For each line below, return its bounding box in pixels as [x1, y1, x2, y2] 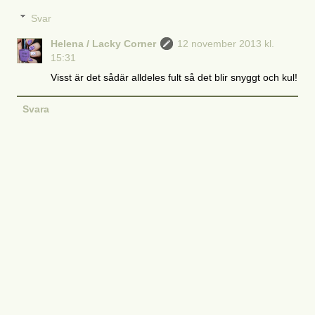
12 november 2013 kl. [177, 37, 275, 49]
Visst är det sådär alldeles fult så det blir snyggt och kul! [51, 71, 298, 83]
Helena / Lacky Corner [51, 37, 157, 49]
